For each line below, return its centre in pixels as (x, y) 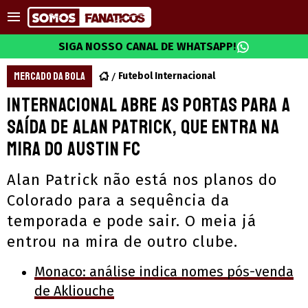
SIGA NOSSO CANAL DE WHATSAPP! (147, 46)
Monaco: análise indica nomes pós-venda (164, 272)
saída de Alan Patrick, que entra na (143, 127)
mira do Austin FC (74, 149)
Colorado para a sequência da (118, 200)
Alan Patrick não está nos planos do (142, 180)
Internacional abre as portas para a (149, 105)
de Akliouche (74, 291)
